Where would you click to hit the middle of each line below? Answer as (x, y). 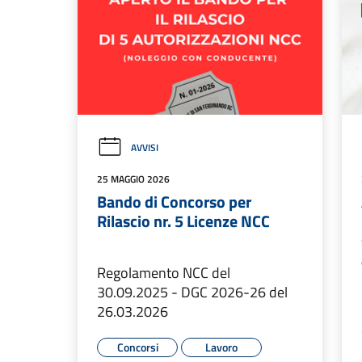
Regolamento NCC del (164, 273)
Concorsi (137, 347)
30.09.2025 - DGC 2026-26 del (192, 293)
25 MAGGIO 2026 (133, 179)
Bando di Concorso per (174, 202)
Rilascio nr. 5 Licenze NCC (183, 221)
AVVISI (145, 148)
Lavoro (221, 347)
